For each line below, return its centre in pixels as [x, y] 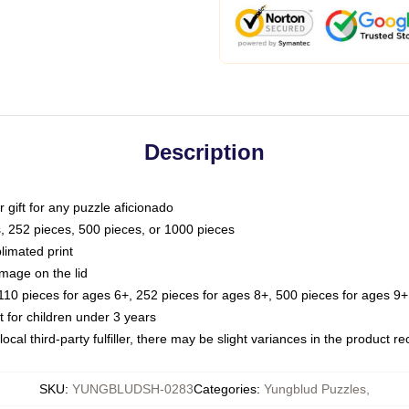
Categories [225, 389]
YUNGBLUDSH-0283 [133, 389]
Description [204, 152]
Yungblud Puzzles [315, 389]
